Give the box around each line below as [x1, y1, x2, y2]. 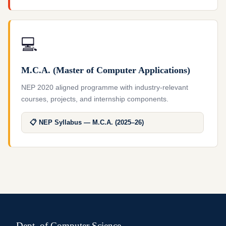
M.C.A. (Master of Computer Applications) [21, 65, 190, 75]
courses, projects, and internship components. [21, 95, 168, 103]
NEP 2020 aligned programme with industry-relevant [21, 83, 188, 91]
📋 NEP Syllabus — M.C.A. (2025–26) [30, 119, 144, 126]
